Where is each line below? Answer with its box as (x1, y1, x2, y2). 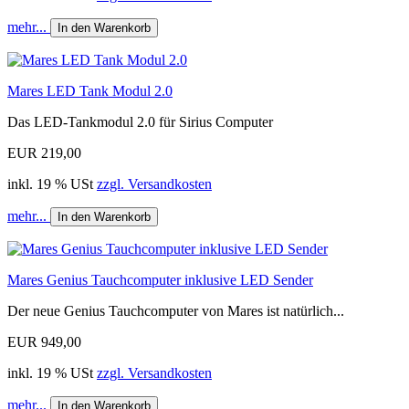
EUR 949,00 (7, 333, 81, 350)
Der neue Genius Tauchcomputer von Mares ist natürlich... (7, 302, 344, 319)
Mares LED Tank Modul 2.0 (7, 82, 173, 99)
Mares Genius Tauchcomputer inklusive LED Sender (7, 271, 313, 288)
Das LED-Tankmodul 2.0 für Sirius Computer (7, 113, 273, 130)
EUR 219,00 (7, 144, 81, 161)
